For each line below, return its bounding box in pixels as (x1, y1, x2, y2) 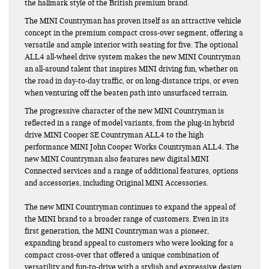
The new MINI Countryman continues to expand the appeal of (25, 202, 235, 212)
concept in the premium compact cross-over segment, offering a (25, 28, 243, 38)
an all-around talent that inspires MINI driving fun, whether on (25, 64, 238, 74)
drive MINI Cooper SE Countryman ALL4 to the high (25, 130, 204, 140)
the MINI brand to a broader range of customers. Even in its (25, 214, 229, 224)
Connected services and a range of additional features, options (25, 166, 238, 176)
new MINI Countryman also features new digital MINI (25, 154, 209, 164)
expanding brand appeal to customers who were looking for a (25, 238, 234, 248)
